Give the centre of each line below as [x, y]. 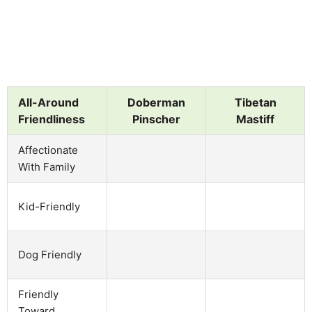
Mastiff [255, 119]
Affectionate [48, 150]
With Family [47, 166]
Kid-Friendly [49, 206]
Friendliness [52, 119]
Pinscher [156, 119]
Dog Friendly [50, 254]
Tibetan [255, 102]
